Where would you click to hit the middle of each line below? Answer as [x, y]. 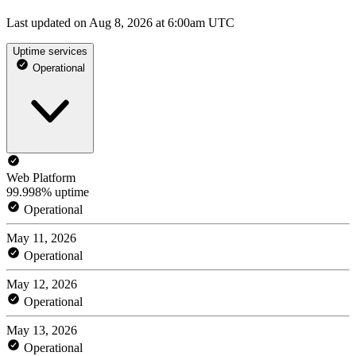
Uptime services [50, 51]
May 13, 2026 [42, 330]
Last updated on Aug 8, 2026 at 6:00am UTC [120, 22]
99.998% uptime [48, 192]
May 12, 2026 [42, 284]
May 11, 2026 [41, 238]
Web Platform [41, 177]
